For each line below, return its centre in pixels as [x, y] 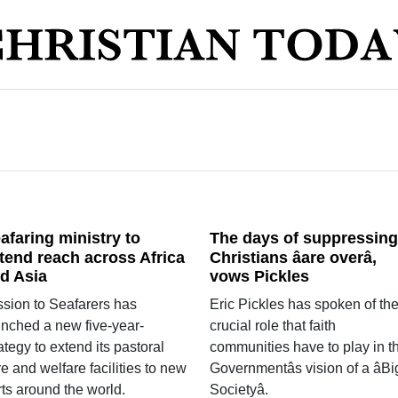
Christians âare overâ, [293, 257]
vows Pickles [259, 277]
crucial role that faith [272, 326]
